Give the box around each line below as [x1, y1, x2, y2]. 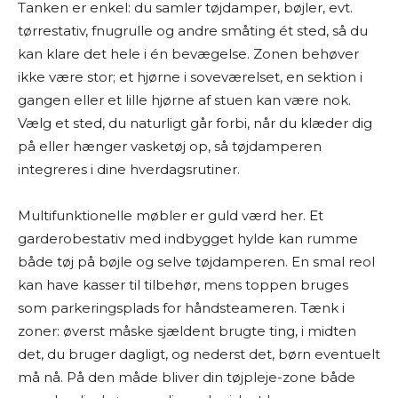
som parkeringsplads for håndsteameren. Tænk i [18, 299, 345, 316]
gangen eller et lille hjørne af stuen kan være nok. [18, 92, 351, 108]
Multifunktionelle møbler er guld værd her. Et [18, 207, 323, 224]
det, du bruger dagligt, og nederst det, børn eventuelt [18, 346, 380, 362]
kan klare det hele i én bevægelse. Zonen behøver [18, 45, 359, 62]
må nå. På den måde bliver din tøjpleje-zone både [18, 369, 355, 386]
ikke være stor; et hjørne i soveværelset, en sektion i [18, 68, 362, 85]
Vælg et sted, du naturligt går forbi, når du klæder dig [18, 115, 372, 131]
